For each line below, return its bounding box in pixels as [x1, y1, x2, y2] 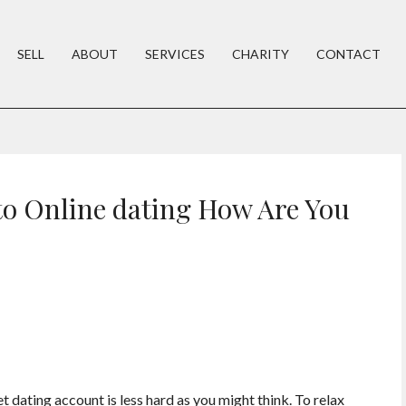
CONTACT [316, 46, 381, 62]
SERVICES [145, 46, 205, 62]
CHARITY [232, 46, 289, 62]
